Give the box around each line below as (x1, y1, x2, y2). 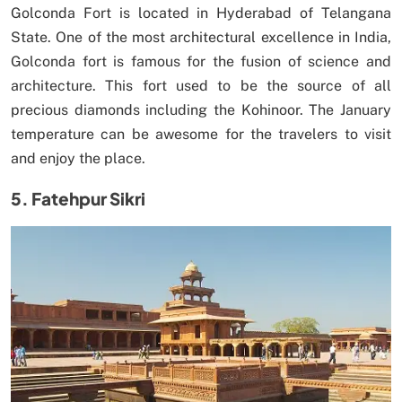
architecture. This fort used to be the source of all (11, 77, 391, 95)
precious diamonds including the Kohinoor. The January (11, 101, 391, 119)
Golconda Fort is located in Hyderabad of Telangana (11, 4, 391, 22)
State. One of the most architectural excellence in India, (11, 29, 391, 47)
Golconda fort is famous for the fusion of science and (11, 53, 391, 71)
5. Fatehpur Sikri (11, 188, 145, 210)
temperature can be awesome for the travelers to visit (11, 126, 391, 144)
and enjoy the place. (11, 150, 145, 168)
